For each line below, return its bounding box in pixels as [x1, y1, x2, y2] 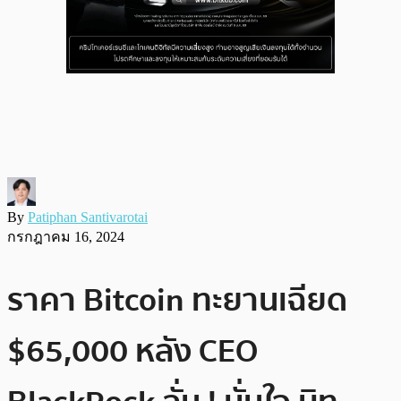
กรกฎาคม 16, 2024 [7, 228, 124, 244]
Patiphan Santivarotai [28, 209, 148, 225]
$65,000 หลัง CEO [7, 325, 258, 377]
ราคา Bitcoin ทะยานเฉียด [7, 274, 347, 326]
